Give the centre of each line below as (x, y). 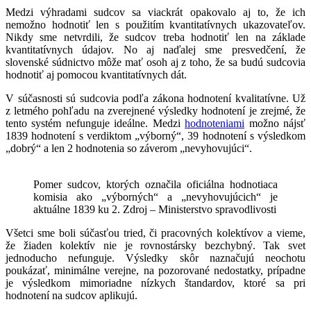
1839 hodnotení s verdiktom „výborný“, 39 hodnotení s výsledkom (155, 135)
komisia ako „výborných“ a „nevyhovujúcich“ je (155, 196)
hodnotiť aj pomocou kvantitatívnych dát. (96, 74)
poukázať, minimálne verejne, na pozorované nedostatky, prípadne (155, 270)
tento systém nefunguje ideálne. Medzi (95, 123)
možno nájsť (275, 123)
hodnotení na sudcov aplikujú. (72, 295)
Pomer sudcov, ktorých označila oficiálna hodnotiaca (155, 184)
